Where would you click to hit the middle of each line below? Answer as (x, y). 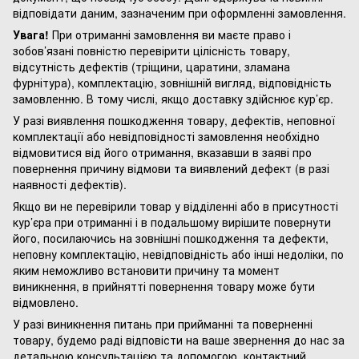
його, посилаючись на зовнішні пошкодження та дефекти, (171, 238)
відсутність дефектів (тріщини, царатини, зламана (151, 67)
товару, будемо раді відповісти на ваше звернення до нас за (179, 340)
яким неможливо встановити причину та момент (146, 270)
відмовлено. (46, 303)
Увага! (31, 35)
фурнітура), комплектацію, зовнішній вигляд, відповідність (172, 83)
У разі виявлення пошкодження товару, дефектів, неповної (174, 121)
